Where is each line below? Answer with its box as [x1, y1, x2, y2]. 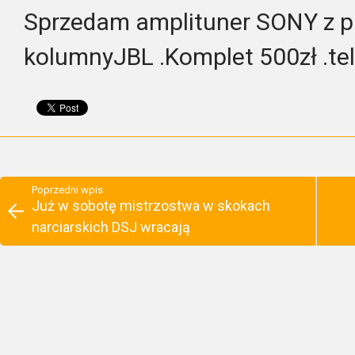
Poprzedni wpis [32, 183, 103, 196]
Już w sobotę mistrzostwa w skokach [32, 197, 270, 214]
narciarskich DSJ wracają [32, 218, 190, 235]
